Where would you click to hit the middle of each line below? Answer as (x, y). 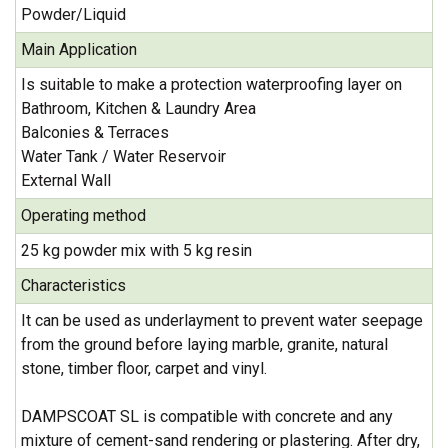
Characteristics (73, 285)
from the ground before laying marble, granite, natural (204, 344)
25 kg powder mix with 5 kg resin (136, 250)
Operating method (83, 215)
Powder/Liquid (73, 14)
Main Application (79, 49)
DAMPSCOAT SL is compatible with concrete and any (207, 416)
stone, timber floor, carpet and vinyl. (144, 368)
